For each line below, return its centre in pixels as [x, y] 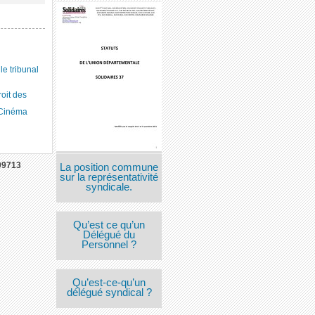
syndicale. [109, 187]
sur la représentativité [109, 177]
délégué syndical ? [109, 293]
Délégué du [109, 235]
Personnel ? [109, 245]
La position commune [109, 167]
